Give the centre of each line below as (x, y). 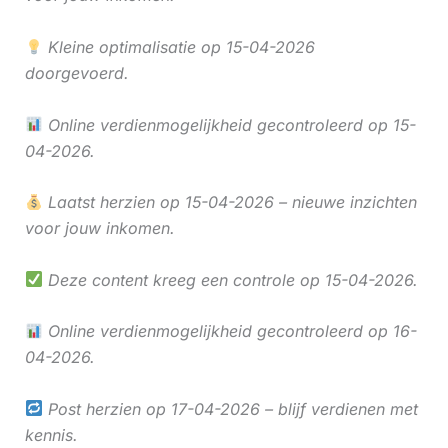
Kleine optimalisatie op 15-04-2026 (178, 46)
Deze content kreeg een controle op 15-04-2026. (230, 279)
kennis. (51, 434)
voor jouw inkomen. (99, 228)
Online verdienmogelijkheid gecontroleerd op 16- (229, 331)
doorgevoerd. (76, 72)
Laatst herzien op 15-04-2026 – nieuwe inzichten (229, 202)
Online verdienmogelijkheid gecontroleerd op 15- (229, 124)
